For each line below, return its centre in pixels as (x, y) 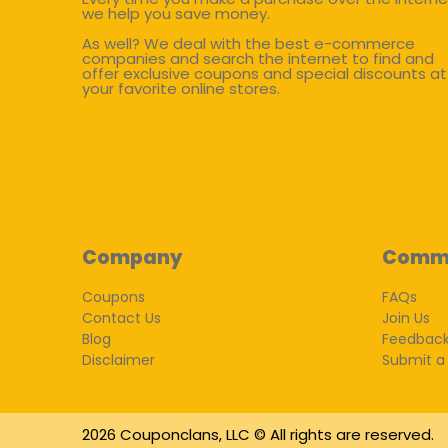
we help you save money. (176, 13)
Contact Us (121, 318)
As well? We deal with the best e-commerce (248, 43)
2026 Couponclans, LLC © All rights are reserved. (258, 434)
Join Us (406, 318)
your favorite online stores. (181, 88)
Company (132, 257)
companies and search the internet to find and (258, 58)
